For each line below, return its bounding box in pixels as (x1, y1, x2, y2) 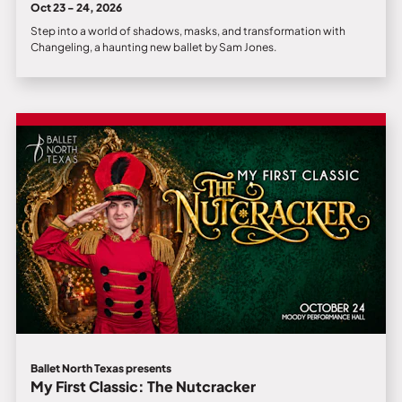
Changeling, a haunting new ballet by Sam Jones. (30, 39, 276, 54)
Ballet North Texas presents (30, 361, 171, 375)
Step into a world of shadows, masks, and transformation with (30, 23, 345, 38)
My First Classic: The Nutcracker (30, 376, 256, 396)
